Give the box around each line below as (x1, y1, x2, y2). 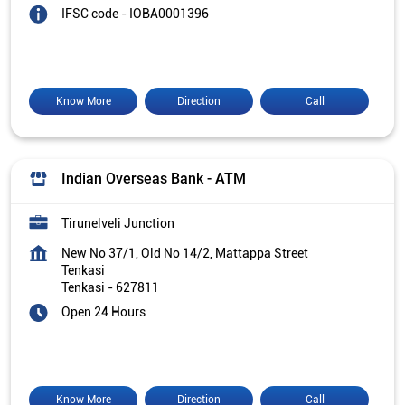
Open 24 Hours (61, 304, 146, 319)
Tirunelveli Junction (61, 215, 174, 231)
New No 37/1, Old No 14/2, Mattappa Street (61, 245, 308, 260)
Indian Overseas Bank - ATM (61, 169, 246, 187)
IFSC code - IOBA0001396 (61, 5, 209, 21)
